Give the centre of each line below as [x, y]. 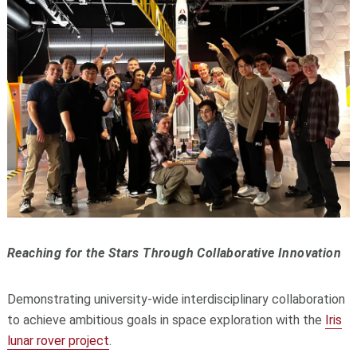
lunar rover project [58, 341]
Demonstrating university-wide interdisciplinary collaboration [176, 300]
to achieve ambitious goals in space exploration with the [166, 320]
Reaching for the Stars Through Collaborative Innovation [174, 253]
